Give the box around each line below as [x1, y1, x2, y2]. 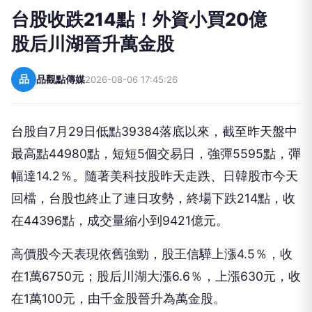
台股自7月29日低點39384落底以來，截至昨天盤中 [11, 123, 297, 139]
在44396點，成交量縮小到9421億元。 [11, 212, 228, 228]
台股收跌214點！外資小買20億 [11, 8, 285, 30]
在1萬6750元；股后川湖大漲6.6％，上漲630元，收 [11, 268, 301, 283]
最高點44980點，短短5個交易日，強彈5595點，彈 [11, 146, 301, 161]
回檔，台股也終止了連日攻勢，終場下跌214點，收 [11, 190, 295, 205]
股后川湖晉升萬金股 [11, 32, 174, 54]
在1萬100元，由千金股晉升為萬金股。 [11, 290, 226, 306]
